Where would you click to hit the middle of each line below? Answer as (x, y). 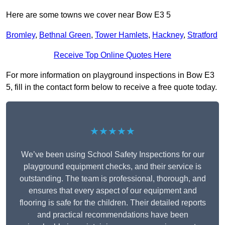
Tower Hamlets (122, 35)
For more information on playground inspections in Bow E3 (110, 75)
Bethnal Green (65, 35)
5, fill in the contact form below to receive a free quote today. (111, 87)
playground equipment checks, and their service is (113, 167)
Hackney (168, 35)
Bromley (21, 35)
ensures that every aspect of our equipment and (113, 191)
